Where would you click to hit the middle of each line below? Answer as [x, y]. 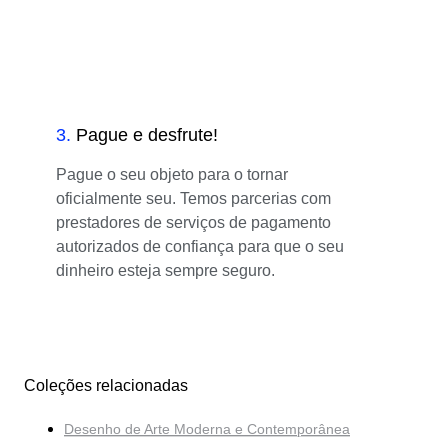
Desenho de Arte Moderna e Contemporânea [207, 429]
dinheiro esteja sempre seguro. [165, 270]
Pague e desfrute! [147, 134]
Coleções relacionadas [106, 386]
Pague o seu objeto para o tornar [172, 174]
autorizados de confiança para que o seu [200, 246]
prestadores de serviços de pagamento [193, 222]
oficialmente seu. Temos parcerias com [193, 198]
